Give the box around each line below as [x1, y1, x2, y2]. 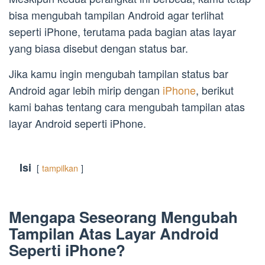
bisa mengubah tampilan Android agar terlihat [9, 7, 224, 23]
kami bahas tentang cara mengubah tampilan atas [9, 99, 245, 115]
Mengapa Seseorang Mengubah [9, 206, 238, 228]
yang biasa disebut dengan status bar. [9, 40, 188, 56]
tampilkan [42, 161, 78, 174]
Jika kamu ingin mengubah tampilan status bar [9, 66, 228, 82]
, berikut [196, 82, 234, 98]
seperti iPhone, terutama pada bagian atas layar [9, 24, 236, 40]
